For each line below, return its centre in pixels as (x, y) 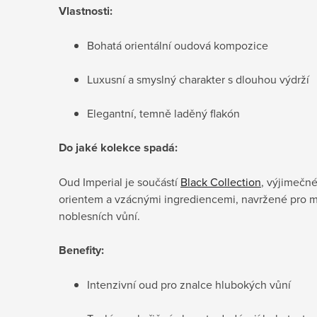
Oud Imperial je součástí (120, 181)
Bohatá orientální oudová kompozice (178, 45)
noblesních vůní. (99, 215)
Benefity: (81, 250)
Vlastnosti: (86, 11)
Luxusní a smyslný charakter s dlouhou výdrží (198, 79)
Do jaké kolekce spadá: (118, 147)
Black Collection (221, 181)
